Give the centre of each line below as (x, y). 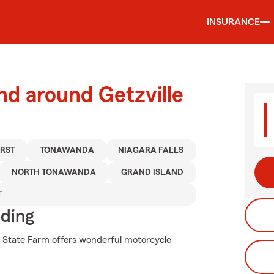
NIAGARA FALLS (151, 150)
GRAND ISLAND (152, 172)
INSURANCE (233, 22)
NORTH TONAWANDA (54, 172)
